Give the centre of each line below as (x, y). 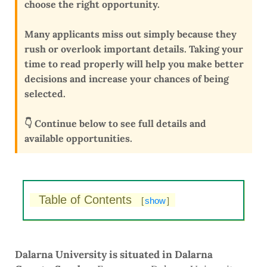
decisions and (57, 79)
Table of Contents (87, 200)
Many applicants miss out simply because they (131, 34)
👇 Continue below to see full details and (115, 124)
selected (44, 94)
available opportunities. (78, 139)
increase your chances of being (159, 79)
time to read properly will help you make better (134, 64)
